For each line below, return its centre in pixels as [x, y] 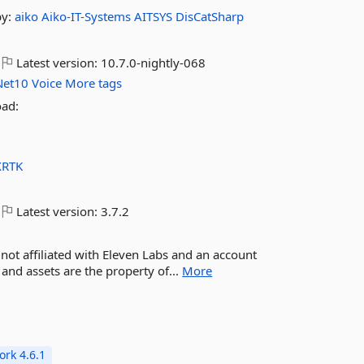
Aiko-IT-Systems [88, 16]
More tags [94, 83]
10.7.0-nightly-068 [154, 63]
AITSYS [155, 16]
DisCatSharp [210, 16]
